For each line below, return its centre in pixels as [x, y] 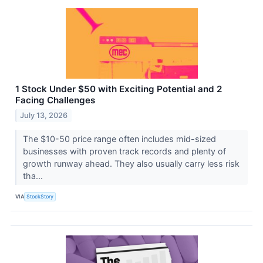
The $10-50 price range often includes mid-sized [119, 139]
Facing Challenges [55, 100]
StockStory [40, 197]
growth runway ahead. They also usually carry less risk [131, 163]
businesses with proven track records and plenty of [124, 151]
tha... [34, 176]
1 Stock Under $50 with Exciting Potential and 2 [119, 89]
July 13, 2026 [44, 115]
